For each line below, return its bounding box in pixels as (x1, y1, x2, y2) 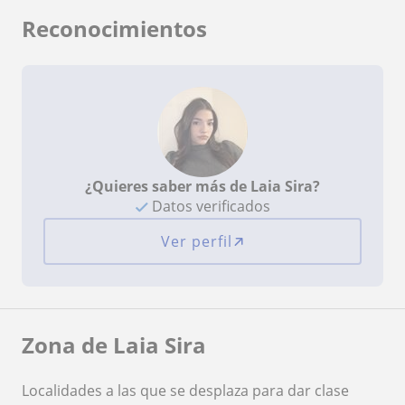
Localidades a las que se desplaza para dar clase (22, 381, 349, 401)
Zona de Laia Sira (22, 330, 206, 361)
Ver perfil (160, 231, 232, 252)
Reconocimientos (22, 14, 207, 44)
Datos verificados (147, 196, 270, 217)
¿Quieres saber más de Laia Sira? (85, 176, 320, 197)
